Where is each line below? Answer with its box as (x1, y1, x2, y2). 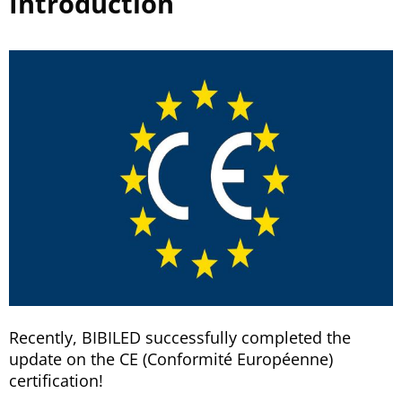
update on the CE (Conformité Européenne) (9, 348, 333, 371)
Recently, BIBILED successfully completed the (9, 327, 351, 349)
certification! (9, 370, 103, 392)
